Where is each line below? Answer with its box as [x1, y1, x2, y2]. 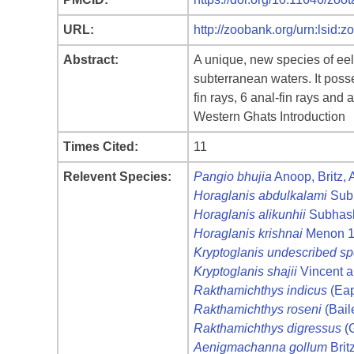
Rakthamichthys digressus [194, 322, 341, 335]
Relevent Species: [63, 170, 171, 183]
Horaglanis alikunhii [194, 208, 306, 221]
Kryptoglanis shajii [194, 265, 297, 278]
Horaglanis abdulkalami [194, 189, 327, 202]
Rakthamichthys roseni [194, 303, 322, 316]
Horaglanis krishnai [194, 227, 303, 240]
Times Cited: [63, 140, 138, 153]
